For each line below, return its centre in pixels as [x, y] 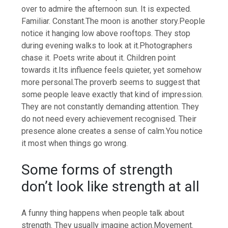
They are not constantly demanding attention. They [110, 107]
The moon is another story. [133, 21]
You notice [184, 131]
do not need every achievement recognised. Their [109, 119]
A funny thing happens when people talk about [103, 213]
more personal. [48, 82]
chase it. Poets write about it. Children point [99, 58]
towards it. [40, 70]
